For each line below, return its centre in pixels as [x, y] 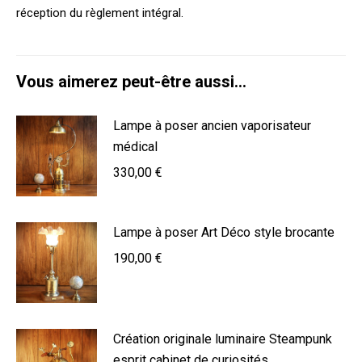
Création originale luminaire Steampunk [223, 339]
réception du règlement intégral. [100, 13]
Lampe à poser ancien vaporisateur [212, 125]
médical [135, 146]
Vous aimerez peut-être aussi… [131, 81]
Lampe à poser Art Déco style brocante [224, 232]
